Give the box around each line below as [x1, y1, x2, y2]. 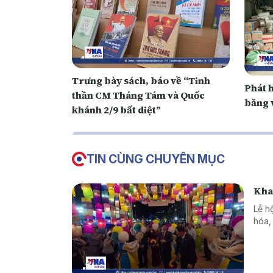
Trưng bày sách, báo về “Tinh [72, 74, 210, 88]
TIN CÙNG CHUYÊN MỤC [87, 152, 225, 167]
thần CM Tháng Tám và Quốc [72, 88, 205, 102]
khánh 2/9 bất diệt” [72, 103, 163, 117]
